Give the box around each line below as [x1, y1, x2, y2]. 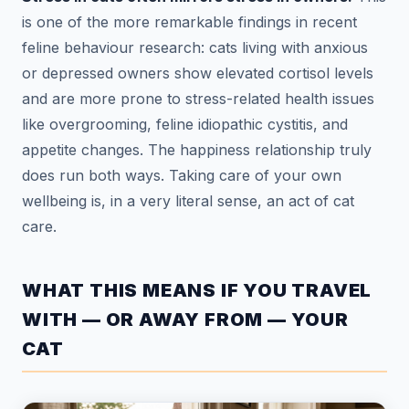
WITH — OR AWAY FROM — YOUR [22, 308, 349, 330]
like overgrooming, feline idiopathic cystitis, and [22, 114, 348, 133]
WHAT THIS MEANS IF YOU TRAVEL [22, 278, 372, 301]
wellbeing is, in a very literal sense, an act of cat [22, 191, 354, 210]
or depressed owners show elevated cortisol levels [22, 63, 373, 82]
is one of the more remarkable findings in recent [22, 12, 357, 31]
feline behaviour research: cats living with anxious [22, 37, 368, 57]
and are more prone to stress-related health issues [22, 89, 374, 108]
